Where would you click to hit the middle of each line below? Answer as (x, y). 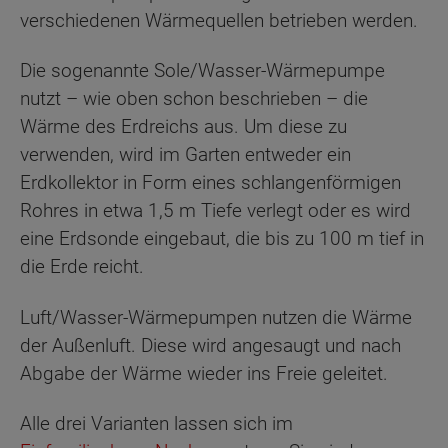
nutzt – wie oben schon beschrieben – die (194, 99)
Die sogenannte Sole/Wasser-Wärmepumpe (202, 71)
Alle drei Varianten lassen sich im (156, 424)
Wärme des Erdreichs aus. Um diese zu (183, 127)
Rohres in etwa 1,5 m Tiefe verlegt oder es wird (215, 211)
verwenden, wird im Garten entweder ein (185, 155)
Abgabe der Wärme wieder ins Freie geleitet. (204, 373)
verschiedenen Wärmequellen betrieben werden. (219, 20)
